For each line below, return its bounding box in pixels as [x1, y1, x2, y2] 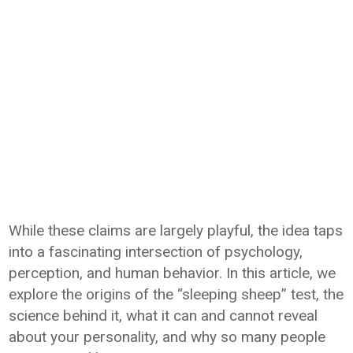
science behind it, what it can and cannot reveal [9, 306, 318, 325]
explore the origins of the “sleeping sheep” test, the [9, 284, 344, 303]
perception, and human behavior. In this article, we [9, 263, 336, 282]
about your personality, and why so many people [9, 327, 326, 346]
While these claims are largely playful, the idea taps [9, 221, 344, 240]
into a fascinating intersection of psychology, [9, 242, 303, 261]
